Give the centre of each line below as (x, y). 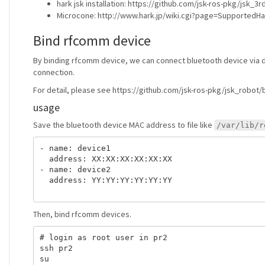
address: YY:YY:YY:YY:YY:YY (106, 180)
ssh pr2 (56, 248)
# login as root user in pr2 (103, 237)
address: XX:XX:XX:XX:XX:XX (106, 159)
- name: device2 (75, 169)
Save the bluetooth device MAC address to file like (124, 125)
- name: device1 (75, 148)
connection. (54, 72)
